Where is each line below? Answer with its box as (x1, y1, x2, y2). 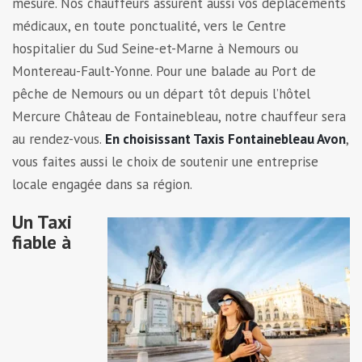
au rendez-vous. (12, 129, 105, 148)
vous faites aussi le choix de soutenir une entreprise (12, 152, 318, 170)
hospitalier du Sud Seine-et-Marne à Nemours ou (12, 39, 298, 57)
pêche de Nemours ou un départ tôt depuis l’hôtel (12, 84, 310, 103)
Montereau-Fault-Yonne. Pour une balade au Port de (12, 61, 316, 80)
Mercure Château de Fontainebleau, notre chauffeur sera (12, 107, 346, 125)
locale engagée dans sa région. (12, 175, 192, 193)
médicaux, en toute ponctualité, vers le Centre (12, 16, 286, 35)
